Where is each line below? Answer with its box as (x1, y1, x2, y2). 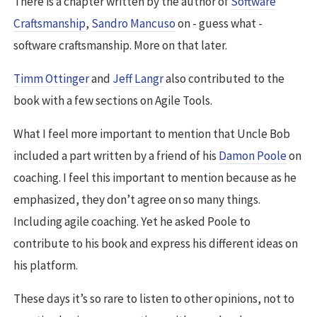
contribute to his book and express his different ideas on (13, 236, 298, 252)
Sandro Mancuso (91, 16, 175, 32)
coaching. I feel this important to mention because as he (13, 170, 296, 186)
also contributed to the (163, 71, 284, 87)
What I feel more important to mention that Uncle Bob (13, 126, 290, 142)
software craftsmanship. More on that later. (13, 38, 227, 54)
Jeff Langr (113, 71, 163, 87)
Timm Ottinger (13, 71, 89, 87)
